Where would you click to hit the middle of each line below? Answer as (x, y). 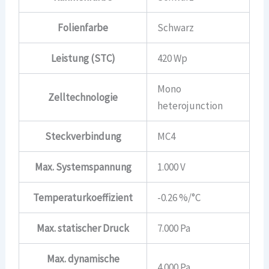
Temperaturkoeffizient (83, 197)
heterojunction (190, 105)
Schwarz (176, 27)
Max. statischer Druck (83, 228)
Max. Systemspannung (83, 167)
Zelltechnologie (83, 97)
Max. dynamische (83, 258)
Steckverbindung (83, 136)
